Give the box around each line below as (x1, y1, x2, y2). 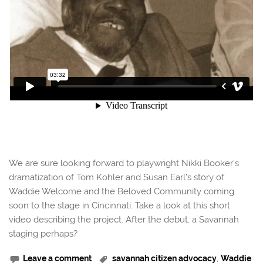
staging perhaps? (9, 228, 78, 240)
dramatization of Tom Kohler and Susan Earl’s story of (9, 172, 225, 183)
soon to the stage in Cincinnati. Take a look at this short (9, 200, 231, 211)
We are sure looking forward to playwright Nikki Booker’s (9, 158, 240, 169)
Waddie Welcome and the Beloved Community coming (9, 186, 235, 197)
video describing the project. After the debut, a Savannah (9, 214, 240, 225)
